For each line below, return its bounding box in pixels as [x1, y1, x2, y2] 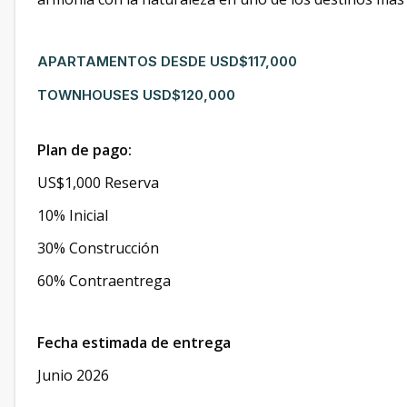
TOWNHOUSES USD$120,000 [37, 86, 235, 104]
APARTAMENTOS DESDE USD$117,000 [37, 53, 297, 70]
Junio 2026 [37, 365, 109, 385]
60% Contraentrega [37, 271, 171, 291]
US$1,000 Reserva [37, 173, 159, 193]
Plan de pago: [37, 140, 132, 160]
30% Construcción [37, 238, 159, 258]
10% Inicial [37, 205, 108, 225]
